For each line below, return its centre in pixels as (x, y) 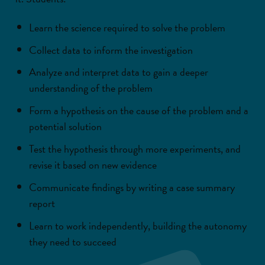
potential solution (65, 126)
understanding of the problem (91, 88)
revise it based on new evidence (93, 164)
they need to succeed (72, 241)
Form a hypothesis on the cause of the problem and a (138, 110)
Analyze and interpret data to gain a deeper (118, 72)
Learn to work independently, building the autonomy (138, 225)
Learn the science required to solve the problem (127, 27)
